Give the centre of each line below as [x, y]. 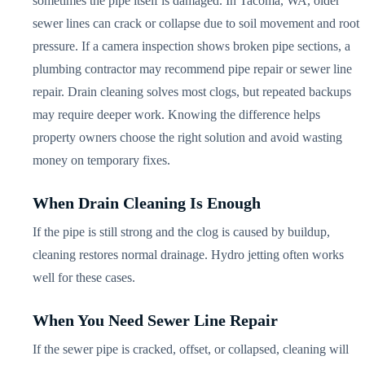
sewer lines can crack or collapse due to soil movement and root [196, 23]
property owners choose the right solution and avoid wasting [188, 137]
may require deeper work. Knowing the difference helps [177, 114]
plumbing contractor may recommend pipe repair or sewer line [193, 68]
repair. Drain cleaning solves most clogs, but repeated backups [192, 91]
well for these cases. [84, 277]
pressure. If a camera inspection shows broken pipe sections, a [192, 46]
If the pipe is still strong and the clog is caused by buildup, [182, 231]
